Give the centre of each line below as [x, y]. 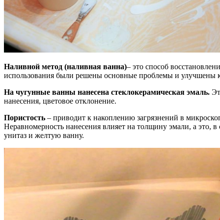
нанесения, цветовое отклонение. [60, 101]
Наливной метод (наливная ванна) [65, 66]
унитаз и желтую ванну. [44, 135]
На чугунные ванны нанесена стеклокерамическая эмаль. [107, 92]
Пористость [25, 117]
